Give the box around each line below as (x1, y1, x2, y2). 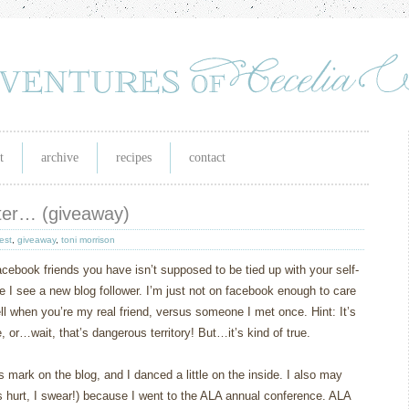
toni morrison (61, 235, 115, 245)
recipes (116, 151, 152, 164)
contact (189, 151, 225, 164)
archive (41, 151, 79, 164)
